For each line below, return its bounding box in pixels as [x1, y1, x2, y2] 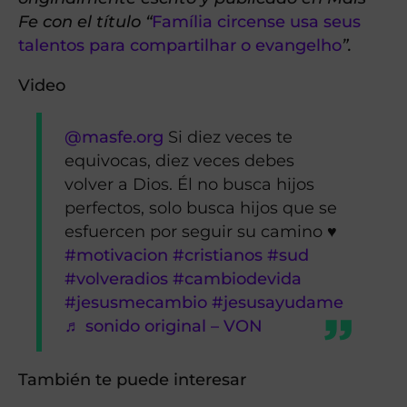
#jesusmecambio [65, 293, 208, 313]
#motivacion [65, 245, 169, 265]
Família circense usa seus [152, 12, 361, 32]
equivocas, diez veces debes [65, 151, 295, 171]
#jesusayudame [212, 293, 344, 313]
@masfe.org [65, 127, 164, 147]
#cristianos [173, 245, 263, 265]
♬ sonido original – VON [65, 316, 263, 336]
